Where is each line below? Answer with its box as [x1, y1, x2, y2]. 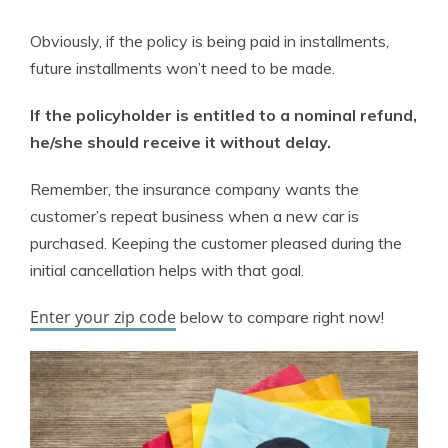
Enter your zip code [30, 306, 176, 329]
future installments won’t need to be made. [30, 58, 335, 79]
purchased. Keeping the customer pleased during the [30, 233, 402, 254]
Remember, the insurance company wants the [30, 179, 359, 200]
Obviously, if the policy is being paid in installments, [30, 31, 389, 52]
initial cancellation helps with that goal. [30, 260, 304, 281]
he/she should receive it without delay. [30, 132, 331, 153]
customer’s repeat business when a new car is [30, 206, 359, 227]
